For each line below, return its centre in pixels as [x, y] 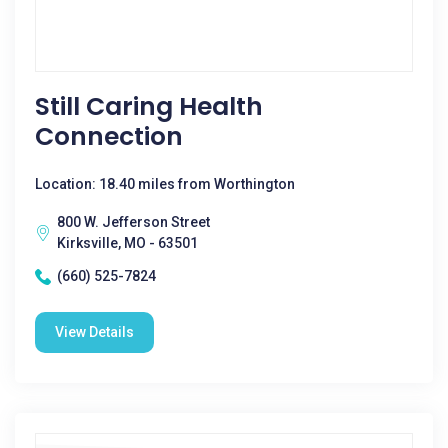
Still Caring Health [149, 106]
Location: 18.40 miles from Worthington [165, 184]
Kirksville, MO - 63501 [127, 243]
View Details [94, 332]
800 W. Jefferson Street [133, 222]
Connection [109, 136]
